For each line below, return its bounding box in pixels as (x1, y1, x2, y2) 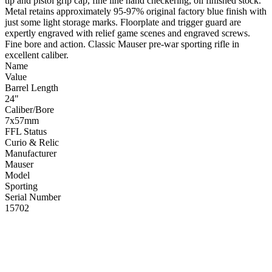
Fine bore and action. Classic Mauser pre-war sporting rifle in (5, 39, 239, 50)
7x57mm (5, 115, 39, 126)
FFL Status (5, 126, 47, 137)
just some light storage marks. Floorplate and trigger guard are (5, 17, 241, 28)
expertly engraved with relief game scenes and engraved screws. (5, 28, 250, 39)
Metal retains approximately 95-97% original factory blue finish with (5, 6, 267, 17)
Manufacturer (5, 148, 56, 159)
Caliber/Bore (5, 104, 54, 115)
